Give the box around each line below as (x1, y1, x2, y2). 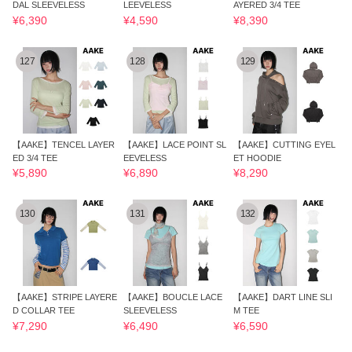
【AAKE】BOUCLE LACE (123, 292, 222, 302)
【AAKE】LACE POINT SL (123, 139, 226, 149)
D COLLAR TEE (13, 306, 75, 316)
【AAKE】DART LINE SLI (233, 292, 333, 302)
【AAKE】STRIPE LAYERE (13, 292, 118, 302)
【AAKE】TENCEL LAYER (13, 139, 115, 149)
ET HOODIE (233, 152, 282, 163)
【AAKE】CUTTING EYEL (233, 139, 336, 149)
